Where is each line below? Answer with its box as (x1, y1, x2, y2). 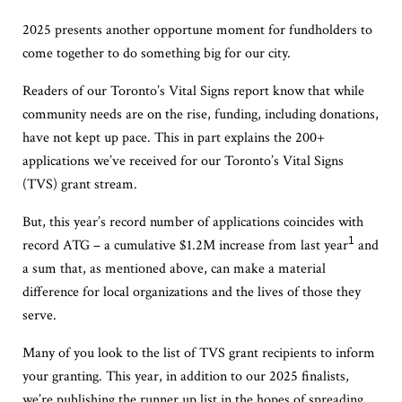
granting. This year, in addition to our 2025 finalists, (51, 366, 349, 386)
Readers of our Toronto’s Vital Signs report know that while (22, 81, 364, 100)
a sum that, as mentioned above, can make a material (22, 258, 326, 278)
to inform (316, 343, 375, 363)
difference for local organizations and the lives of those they (22, 282, 361, 301)
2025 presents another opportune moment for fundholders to (22, 20, 372, 39)
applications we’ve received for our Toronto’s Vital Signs (22, 151, 344, 170)
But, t (22, 212, 54, 232)
